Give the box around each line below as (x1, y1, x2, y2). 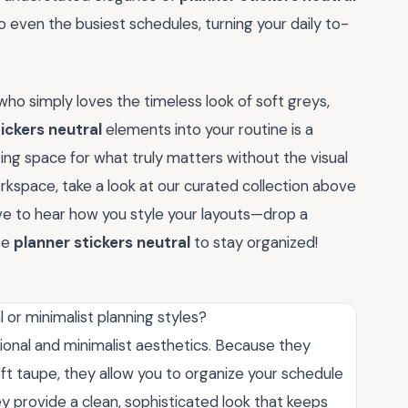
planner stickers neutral (14, 232, 190, 253)
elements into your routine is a (102, 119, 313, 140)
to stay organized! (190, 232, 318, 253)
